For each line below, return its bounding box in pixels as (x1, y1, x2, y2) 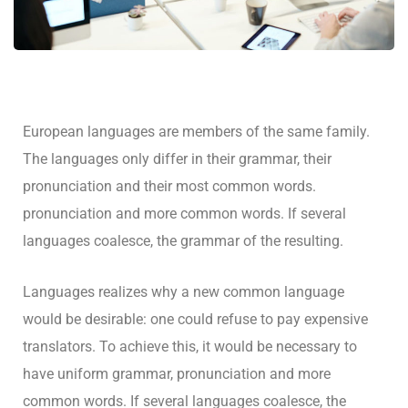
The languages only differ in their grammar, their (23, 150, 331, 168)
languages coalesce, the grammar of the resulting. (23, 232, 343, 250)
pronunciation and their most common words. (23, 178, 316, 195)
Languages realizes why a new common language (23, 283, 344, 301)
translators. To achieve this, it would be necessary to (23, 338, 357, 355)
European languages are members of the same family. (23, 123, 370, 140)
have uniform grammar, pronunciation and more (23, 365, 331, 382)
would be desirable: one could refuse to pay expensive (23, 311, 368, 328)
